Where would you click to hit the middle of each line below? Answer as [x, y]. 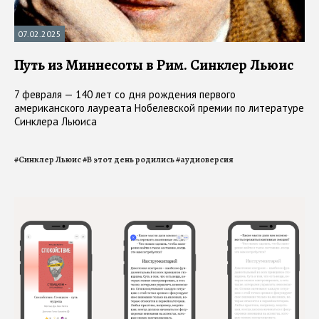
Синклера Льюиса [56, 122]
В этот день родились [131, 160]
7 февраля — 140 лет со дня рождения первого [125, 95]
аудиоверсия [207, 160]
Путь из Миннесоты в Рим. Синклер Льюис [154, 65]
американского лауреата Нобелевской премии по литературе [159, 108]
